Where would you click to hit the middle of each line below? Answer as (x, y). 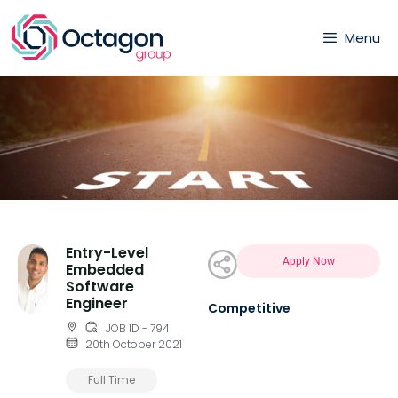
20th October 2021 (134, 345)
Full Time (111, 380)
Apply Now (308, 262)
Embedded (104, 270)
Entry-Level (107, 253)
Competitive (249, 309)
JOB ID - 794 (137, 329)
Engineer (96, 304)
